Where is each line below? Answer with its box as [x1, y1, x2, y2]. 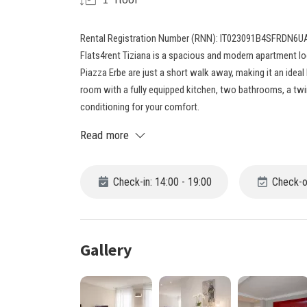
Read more [80, 128, 130, 142]
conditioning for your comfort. [80, 101, 199, 113]
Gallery [80, 239, 132, 260]
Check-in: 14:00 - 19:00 [110, 175, 212, 188]
